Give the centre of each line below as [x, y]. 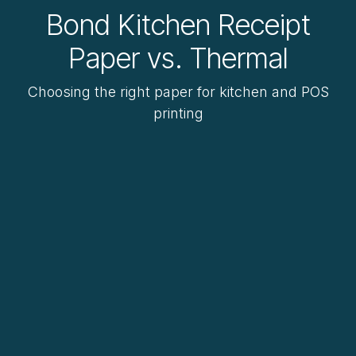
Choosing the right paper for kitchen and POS [178, 92]
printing [178, 114]
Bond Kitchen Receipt [178, 25]
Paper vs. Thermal [178, 58]
